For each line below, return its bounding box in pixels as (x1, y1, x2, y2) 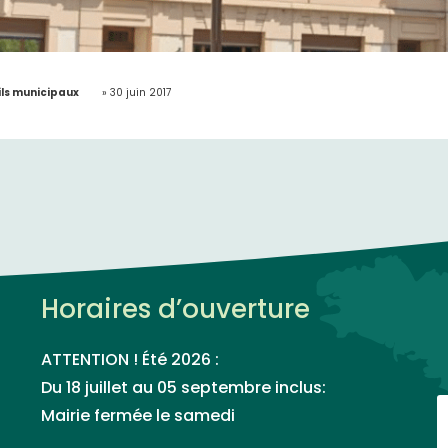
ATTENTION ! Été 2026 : (41, 353, 220, 369)
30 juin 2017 (109, 88, 171, 99)
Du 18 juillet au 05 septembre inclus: (41, 381, 331, 397)
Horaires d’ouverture (41, 298, 311, 325)
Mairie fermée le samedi (41, 409, 236, 425)
